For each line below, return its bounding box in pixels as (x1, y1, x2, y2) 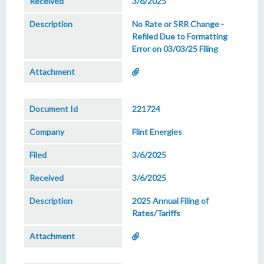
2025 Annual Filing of (132, 196, 209, 206)
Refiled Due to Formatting (132, 31, 227, 41)
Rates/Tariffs (132, 208, 180, 218)
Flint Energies (132, 127, 182, 137)
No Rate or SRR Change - (132, 19, 224, 29)
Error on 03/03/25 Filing (132, 44, 218, 54)
